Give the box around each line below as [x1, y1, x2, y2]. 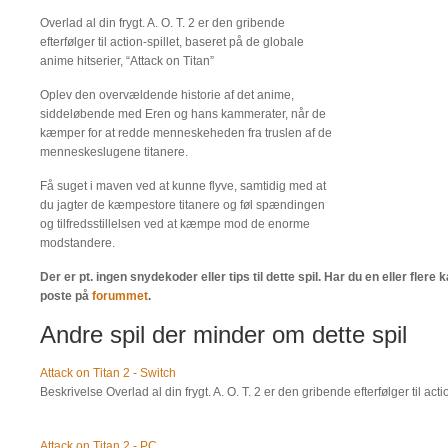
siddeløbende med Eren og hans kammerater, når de [40, 107, 326, 121]
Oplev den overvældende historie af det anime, [40, 88, 294, 102]
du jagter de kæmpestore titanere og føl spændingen [40, 198, 325, 212]
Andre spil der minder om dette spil [40, 321, 407, 348]
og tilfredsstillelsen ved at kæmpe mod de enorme [40, 217, 310, 231]
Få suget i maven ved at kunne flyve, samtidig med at [40, 179, 326, 193]
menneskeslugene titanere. [40, 145, 188, 159]
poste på [40, 289, 92, 303]
